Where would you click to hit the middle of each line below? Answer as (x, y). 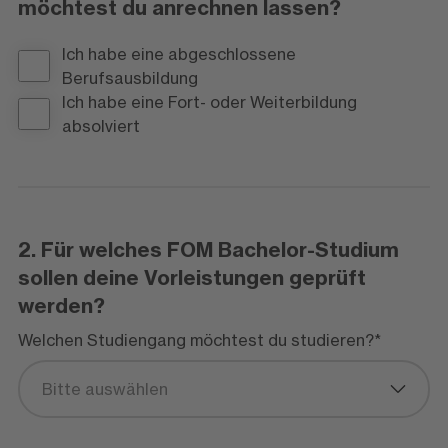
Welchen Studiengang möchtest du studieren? (195, 340)
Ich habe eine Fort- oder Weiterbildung (209, 102)
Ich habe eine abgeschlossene (178, 54)
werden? (61, 305)
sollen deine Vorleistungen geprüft (191, 277)
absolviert (100, 126)
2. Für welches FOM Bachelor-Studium (208, 249)
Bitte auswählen (104, 389)
